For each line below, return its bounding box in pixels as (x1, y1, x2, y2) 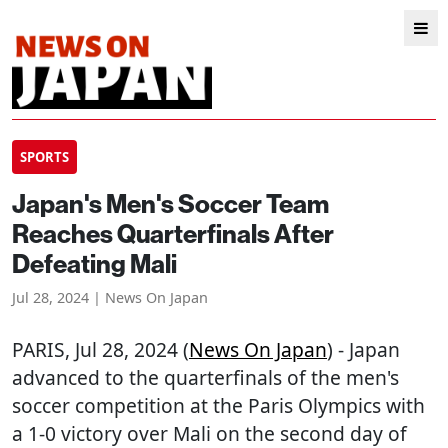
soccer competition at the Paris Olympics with (12, 392, 425, 419)
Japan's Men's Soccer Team (12, 187, 329, 220)
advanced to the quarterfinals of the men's (12, 364, 399, 391)
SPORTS (20, 148, 69, 166)
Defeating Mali (12, 247, 177, 280)
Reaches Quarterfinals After (12, 217, 334, 250)
